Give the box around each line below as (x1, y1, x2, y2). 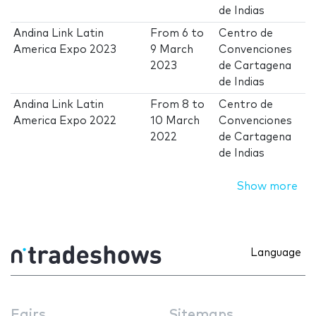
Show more (236, 181, 298, 193)
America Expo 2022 (13, 116, 117, 127)
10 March (150, 116, 200, 127)
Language (250, 247, 301, 258)
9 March (150, 44, 194, 56)
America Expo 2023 (13, 44, 117, 56)
